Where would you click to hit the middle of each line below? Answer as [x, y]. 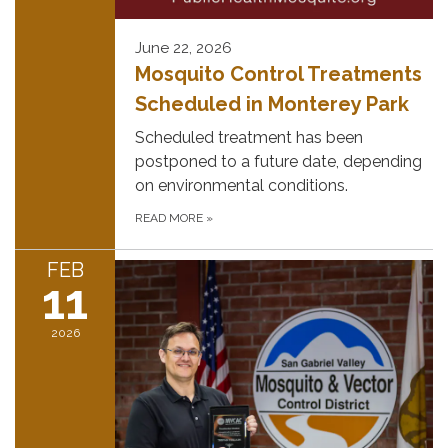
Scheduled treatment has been [249, 137]
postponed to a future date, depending [278, 161]
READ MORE [170, 217]
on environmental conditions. [241, 185]
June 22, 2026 [183, 47]
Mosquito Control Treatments [278, 73]
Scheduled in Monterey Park [272, 103]
